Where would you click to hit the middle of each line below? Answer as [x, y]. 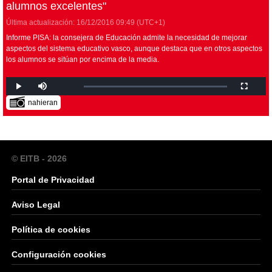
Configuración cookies [59, 254]
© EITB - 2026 [39, 158]
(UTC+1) [150, 22]
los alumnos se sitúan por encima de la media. [83, 59]
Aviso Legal [36, 204]
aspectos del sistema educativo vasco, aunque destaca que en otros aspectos [134, 48]
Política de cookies [51, 229]
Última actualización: [40, 22]
